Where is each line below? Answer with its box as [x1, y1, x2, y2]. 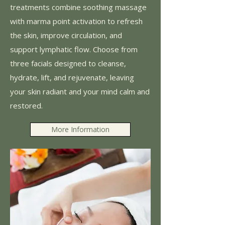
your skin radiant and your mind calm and [10, 86, 150, 96]
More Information [51, 124, 109, 134]
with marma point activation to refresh [10, 16, 143, 26]
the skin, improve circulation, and [10, 30, 122, 40]
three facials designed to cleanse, [10, 58, 126, 68]
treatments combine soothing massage [10, 2, 147, 12]
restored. [10, 100, 43, 110]
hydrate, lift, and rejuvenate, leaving [10, 72, 134, 82]
